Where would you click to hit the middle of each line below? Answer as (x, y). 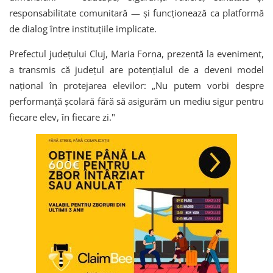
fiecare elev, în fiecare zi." (62, 117)
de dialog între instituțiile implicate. (83, 28)
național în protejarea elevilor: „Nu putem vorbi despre (136, 85)
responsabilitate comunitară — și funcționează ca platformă (136, 12)
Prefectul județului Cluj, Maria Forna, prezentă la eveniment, (136, 53)
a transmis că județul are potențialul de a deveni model (136, 69)
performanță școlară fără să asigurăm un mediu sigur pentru (136, 101)
